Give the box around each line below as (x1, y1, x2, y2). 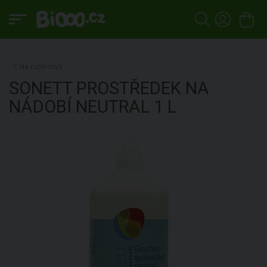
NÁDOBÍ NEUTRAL (9, 97, 150, 117)
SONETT (9, 78, 76, 98)
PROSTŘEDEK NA (76, 78, 209, 98)
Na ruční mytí (20, 63, 63, 71)
